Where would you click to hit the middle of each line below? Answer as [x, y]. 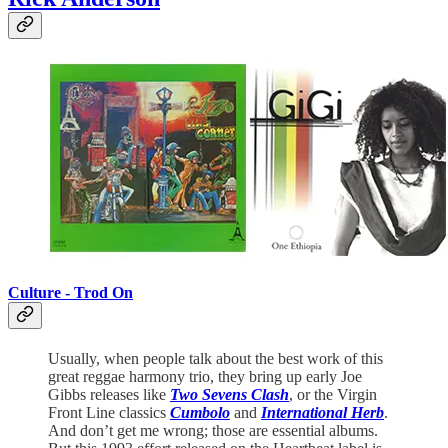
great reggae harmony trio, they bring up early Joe [205, 376]
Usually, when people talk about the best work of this [215, 358]
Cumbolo [200, 412]
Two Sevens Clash [229, 394]
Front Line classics [109, 412]
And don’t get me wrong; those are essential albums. [213, 430]
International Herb [322, 412]
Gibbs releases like [109, 394]
